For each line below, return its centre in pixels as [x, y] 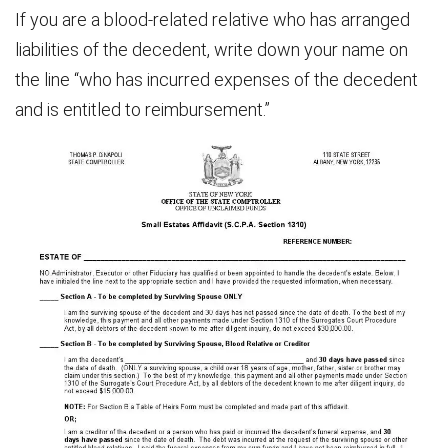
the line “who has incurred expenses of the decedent [216, 80]
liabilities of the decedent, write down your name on [211, 50]
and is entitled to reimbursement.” [142, 110]
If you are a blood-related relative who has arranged [212, 20]
